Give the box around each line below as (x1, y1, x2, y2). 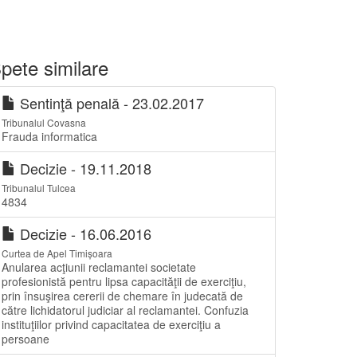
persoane (2, 331, 49, 347)
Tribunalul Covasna (2, 116, 86, 129)
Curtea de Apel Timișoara (2, 246, 112, 260)
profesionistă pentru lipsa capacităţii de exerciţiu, (2, 273, 246, 289)
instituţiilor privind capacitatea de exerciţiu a (2, 316, 221, 332)
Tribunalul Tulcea (2, 181, 76, 194)
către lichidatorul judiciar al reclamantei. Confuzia (2, 302, 249, 318)
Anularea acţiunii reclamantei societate (2, 259, 196, 275)
